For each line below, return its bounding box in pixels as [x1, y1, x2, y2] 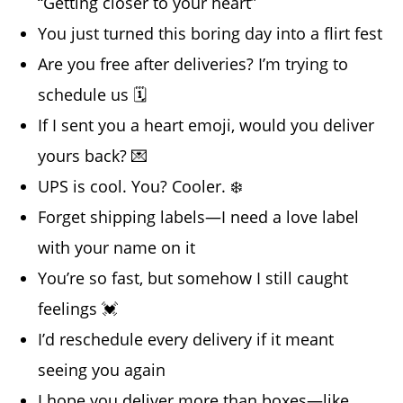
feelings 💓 [38, 297, 119, 319]
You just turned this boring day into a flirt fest [38, 22, 383, 44]
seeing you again [38, 358, 166, 381]
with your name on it [38, 236, 196, 258]
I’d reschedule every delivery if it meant [38, 327, 335, 350]
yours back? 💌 [38, 144, 148, 166]
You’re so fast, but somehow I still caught [38, 266, 349, 289]
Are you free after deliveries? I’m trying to [38, 52, 349, 75]
